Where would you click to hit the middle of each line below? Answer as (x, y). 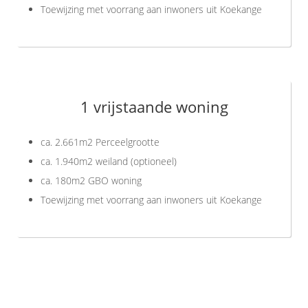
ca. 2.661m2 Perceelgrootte (100, 142)
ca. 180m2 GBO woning (91, 181)
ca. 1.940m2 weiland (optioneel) (110, 162)
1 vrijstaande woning (154, 107)
